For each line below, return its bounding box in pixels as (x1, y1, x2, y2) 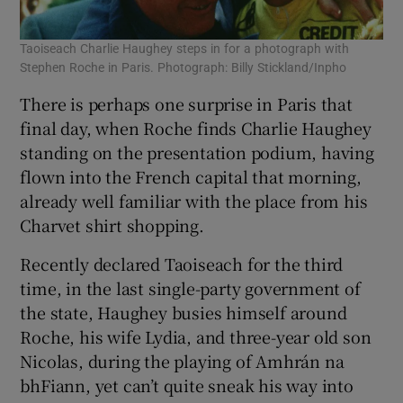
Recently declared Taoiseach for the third (20, 252, 344, 276)
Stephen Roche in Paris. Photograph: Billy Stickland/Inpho (20, 61, 347, 75)
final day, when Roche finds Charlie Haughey (20, 116, 372, 140)
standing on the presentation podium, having (20, 140, 374, 165)
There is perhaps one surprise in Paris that (20, 92, 353, 116)
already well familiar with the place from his (20, 189, 368, 213)
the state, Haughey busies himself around (20, 300, 347, 325)
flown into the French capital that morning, (20, 165, 362, 189)
